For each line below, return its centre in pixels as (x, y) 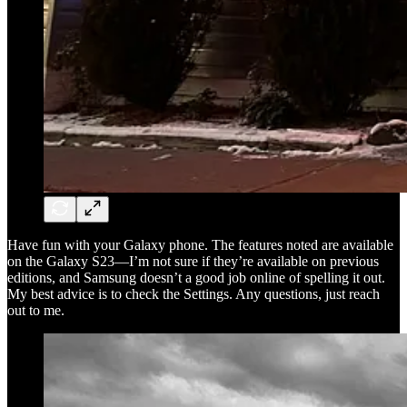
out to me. (36, 310)
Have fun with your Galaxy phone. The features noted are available (200, 244)
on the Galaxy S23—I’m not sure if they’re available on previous (193, 261)
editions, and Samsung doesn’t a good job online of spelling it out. (196, 277)
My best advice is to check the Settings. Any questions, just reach (194, 293)
